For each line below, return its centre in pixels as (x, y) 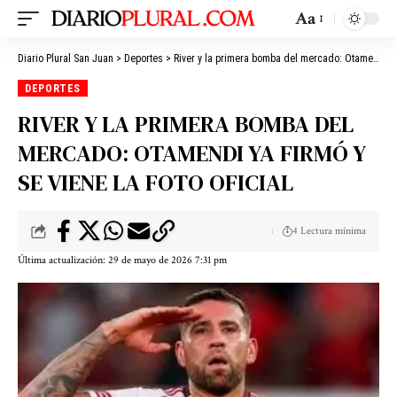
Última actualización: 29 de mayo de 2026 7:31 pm (122, 261)
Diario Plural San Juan (66, 58)
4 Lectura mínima (329, 231)
